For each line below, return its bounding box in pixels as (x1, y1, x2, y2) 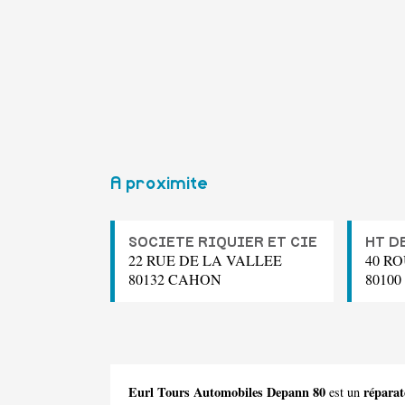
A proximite (110, 175, 208, 193)
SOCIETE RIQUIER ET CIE (128, 235, 317, 250)
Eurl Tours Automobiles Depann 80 (128, 382, 325, 402)
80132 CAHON (128, 269, 221, 289)
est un (325, 383, 363, 401)
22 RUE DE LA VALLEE (128, 250, 282, 270)
